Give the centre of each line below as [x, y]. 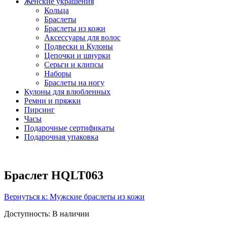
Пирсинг [39, 110]
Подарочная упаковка [61, 137]
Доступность [26, 214]
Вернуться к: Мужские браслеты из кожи [74, 197]
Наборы [58, 74]
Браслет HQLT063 [54, 176]
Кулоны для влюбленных [67, 92]
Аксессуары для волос [82, 38]
